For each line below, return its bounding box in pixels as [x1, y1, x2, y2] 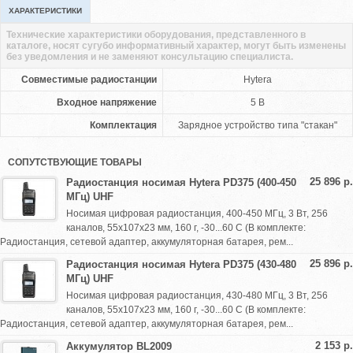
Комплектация [90, 120, 157, 131]
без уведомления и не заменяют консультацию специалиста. [6, 51, 293, 62]
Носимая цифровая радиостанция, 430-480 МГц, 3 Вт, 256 [66, 290, 328, 301]
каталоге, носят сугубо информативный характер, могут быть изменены [6, 40, 346, 51]
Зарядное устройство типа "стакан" [178, 120, 337, 131]
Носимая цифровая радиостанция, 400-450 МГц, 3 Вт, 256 [66, 208, 328, 219]
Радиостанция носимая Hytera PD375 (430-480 [66, 258, 296, 270]
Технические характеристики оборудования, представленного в [6, 29, 306, 40]
